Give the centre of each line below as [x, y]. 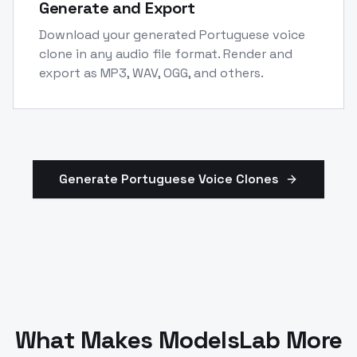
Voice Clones [237, 178]
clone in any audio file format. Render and [166, 53]
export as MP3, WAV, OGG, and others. [151, 73]
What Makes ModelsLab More [178, 339]
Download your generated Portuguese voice [172, 34]
